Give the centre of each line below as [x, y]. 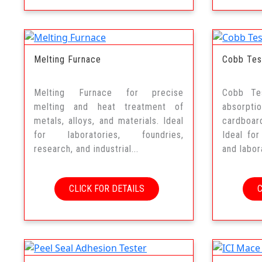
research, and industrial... [86, 149]
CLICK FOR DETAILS [107, 189]
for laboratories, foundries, [109, 135]
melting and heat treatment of [109, 107]
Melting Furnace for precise [109, 93]
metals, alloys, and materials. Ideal [109, 121]
